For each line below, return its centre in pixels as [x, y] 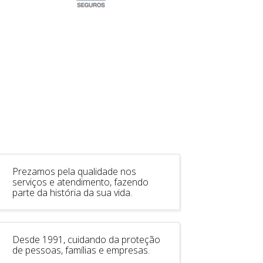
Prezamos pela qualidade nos [74, 171]
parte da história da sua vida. [72, 192]
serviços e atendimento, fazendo [80, 182]
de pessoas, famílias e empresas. [81, 250]
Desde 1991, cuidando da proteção [86, 239]
